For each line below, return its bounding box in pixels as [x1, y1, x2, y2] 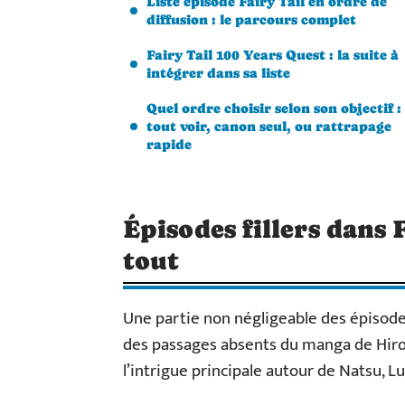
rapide [146, 137, 192, 152]
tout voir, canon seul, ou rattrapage [146, 118, 391, 134]
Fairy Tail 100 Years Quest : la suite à [146, 47, 399, 62]
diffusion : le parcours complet [146, 12, 356, 27]
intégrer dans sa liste [146, 65, 290, 80]
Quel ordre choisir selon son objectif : [146, 100, 401, 116]
